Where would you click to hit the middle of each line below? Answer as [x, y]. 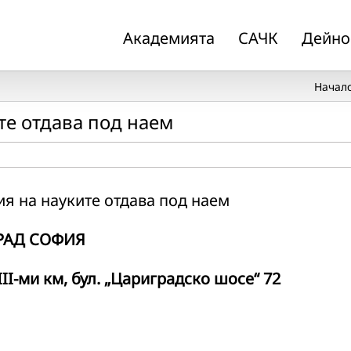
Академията [169, 38]
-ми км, [42, 279]
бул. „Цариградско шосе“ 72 [176, 279]
